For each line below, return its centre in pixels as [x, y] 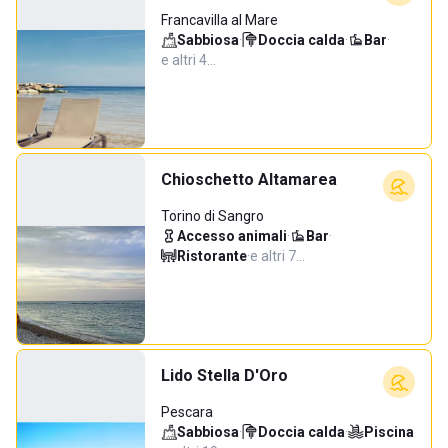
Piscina [389, 432]
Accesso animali [232, 236]
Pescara [187, 412]
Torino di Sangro [212, 216]
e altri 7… [277, 256]
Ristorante [212, 256]
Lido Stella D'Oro [224, 375]
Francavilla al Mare [219, 20]
